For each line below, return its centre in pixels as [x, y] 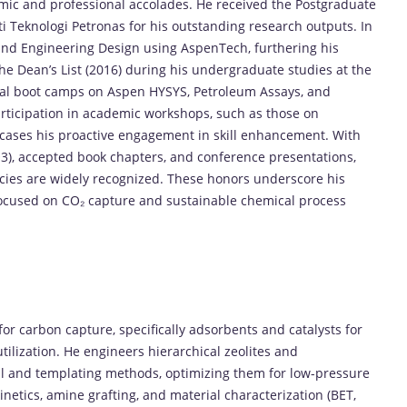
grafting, [115, 394]
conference [233, 156]
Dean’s [39, 69]
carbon [42, 329]
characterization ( [278, 394]
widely [71, 178]
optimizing [199, 372]
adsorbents [225, 329]
